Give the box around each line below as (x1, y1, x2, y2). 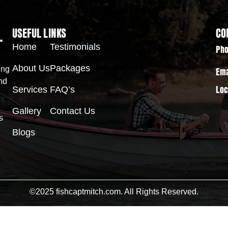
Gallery (12, 106, 41, 117)
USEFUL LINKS (12, 27, 66, 41)
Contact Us (50, 106, 95, 117)
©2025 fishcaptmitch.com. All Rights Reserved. (30, 187, 198, 196)
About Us (12, 63, 50, 74)
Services (12, 84, 47, 95)
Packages (50, 63, 90, 74)
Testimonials (50, 42, 100, 52)
